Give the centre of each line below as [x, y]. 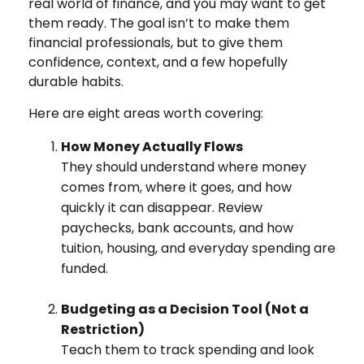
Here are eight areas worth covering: [146, 113]
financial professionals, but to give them [156, 42]
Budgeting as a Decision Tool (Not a [185, 309]
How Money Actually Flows [152, 146]
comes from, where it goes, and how [176, 187]
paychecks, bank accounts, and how [177, 227]
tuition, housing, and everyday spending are [198, 248]
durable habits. [76, 81]
